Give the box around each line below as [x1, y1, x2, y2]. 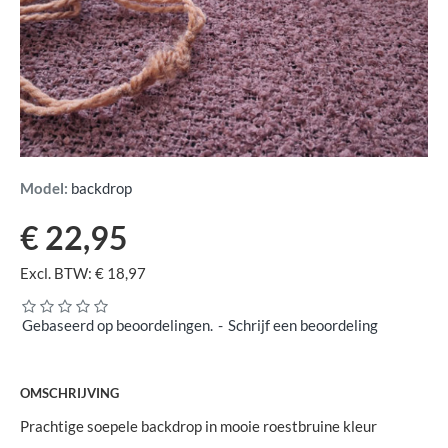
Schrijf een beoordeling [228, 316, 378, 335]
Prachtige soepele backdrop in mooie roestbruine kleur [20, 417, 377, 436]
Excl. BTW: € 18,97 [20, 264, 146, 283]
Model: [20, 179, 68, 198]
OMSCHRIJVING [20, 385, 119, 402]
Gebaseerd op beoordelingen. [22, 316, 213, 335]
